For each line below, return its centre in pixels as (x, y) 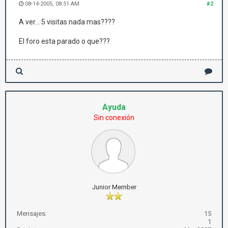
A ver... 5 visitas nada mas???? (67, 22)
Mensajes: (32, 213)
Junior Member (114, 187)
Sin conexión (114, 118)
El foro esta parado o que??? (64, 41)
